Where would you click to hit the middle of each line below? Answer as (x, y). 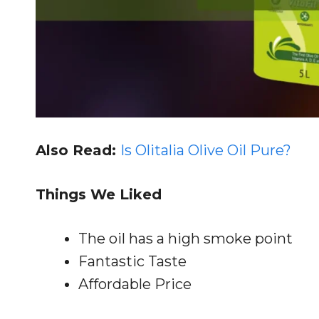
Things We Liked (99, 194)
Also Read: (78, 150)
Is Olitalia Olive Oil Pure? (206, 150)
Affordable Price (135, 284)
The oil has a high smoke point (185, 238)
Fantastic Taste (132, 261)
